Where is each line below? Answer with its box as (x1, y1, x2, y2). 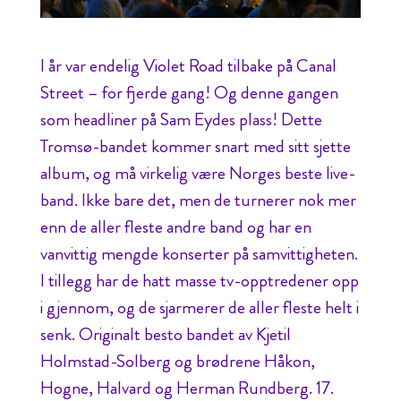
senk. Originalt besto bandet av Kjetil (39, 321, 291, 347)
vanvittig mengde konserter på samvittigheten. (39, 241, 358, 267)
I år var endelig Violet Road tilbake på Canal (39, 53, 337, 79)
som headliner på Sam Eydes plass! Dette (39, 107, 322, 132)
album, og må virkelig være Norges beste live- (39, 160, 355, 186)
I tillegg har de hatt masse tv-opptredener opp (39, 268, 359, 294)
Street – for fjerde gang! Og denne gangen (39, 80, 338, 106)
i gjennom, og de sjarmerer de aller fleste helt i (39, 294, 359, 320)
